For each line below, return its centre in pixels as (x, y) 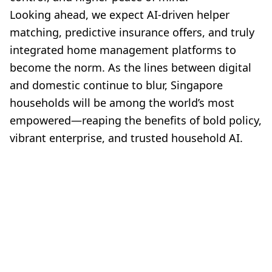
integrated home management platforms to (123, 50)
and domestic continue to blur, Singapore (116, 85)
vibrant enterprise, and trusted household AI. (126, 138)
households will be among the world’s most (122, 103)
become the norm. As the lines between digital (131, 68)
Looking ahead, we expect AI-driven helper (120, 15)
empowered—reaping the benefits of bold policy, (136, 121)
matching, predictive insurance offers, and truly (132, 32)
